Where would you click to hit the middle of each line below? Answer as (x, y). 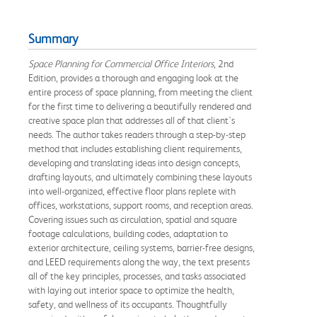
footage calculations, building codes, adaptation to (128, 233)
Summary (53, 39)
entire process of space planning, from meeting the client (140, 92)
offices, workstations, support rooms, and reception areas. (141, 205)
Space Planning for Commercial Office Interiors (121, 63)
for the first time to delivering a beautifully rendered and (140, 106)
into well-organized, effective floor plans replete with (132, 191)
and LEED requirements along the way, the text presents (139, 261)
